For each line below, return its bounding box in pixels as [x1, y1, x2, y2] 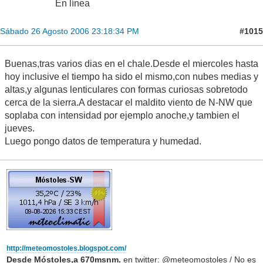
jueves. [5, 123, 35, 134]
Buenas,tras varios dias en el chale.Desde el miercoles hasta [5, 59, 258, 69]
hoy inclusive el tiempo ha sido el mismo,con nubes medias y [5, 72, 258, 82]
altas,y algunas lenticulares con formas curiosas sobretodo [5, 85, 248, 95]
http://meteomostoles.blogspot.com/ [6, 244, 126, 252]
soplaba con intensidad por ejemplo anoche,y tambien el [5, 110, 240, 121]
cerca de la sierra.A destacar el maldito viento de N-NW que [5, 97, 252, 108]
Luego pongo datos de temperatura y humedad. [5, 136, 201, 147]
